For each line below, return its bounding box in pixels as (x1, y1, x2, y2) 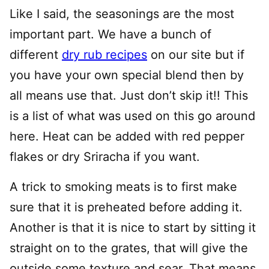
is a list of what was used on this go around (10, 109, 255, 123)
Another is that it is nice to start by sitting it (10, 220, 256, 235)
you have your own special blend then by (10, 68, 244, 82)
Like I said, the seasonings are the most (10, 7, 234, 21)
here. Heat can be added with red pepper (10, 129, 244, 144)
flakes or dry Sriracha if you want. (10, 150, 200, 164)
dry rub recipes (62, 47, 147, 62)
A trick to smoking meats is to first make (10, 180, 237, 194)
